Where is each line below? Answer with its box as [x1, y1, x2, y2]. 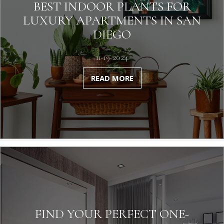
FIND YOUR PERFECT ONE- [35, 206, 189, 221]
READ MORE [90, 73, 133, 83]
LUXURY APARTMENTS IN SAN [23, 12, 201, 28]
